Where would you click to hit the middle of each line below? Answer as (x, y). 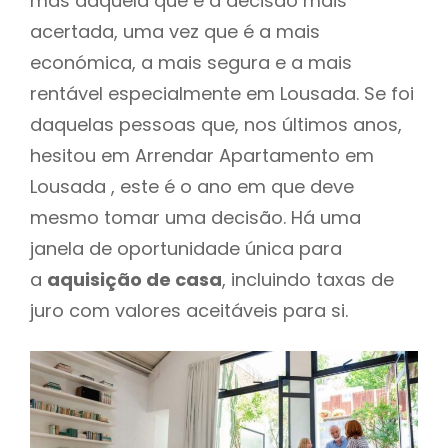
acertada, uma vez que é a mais (175, 31)
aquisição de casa (134, 279)
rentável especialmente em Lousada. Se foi (222, 93)
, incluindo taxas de (308, 279)
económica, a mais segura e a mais (191, 62)
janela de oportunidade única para (186, 248)
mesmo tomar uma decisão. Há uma (195, 217)
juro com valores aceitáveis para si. (189, 310)
